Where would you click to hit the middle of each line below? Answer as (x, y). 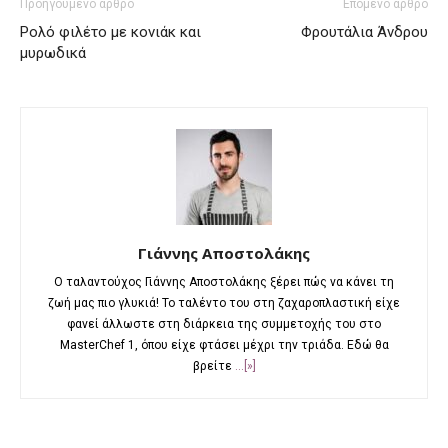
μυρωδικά (53, 53)
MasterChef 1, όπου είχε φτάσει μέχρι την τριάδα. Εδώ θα (224, 345)
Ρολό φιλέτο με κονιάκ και (110, 32)
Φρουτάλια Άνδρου (364, 32)
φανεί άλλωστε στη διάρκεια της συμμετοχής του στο (224, 324)
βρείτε (213, 366)
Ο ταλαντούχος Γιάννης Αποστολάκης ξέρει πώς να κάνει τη (224, 282)
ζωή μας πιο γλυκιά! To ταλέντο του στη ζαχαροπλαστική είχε (224, 303)
